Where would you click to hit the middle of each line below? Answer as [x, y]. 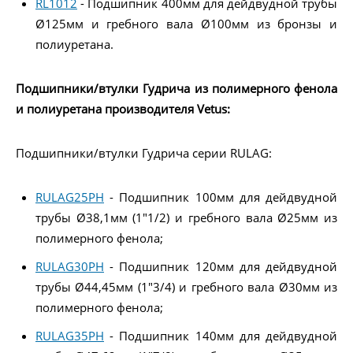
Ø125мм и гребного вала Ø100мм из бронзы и [186, 23]
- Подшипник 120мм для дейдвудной [221, 266]
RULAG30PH [70, 266]
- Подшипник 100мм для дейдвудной [221, 197]
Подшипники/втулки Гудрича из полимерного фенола [176, 88]
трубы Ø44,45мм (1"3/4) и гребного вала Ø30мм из [186, 286]
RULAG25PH [70, 197]
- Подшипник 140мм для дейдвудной [221, 335]
